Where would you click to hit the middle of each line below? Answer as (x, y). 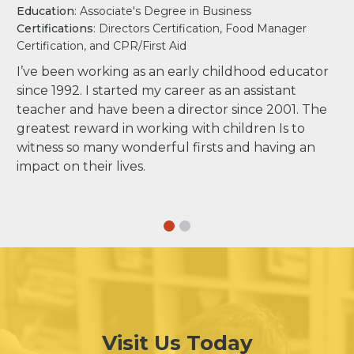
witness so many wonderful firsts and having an (166, 147)
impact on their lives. (81, 166)
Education (46, 11)
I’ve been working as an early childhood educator (173, 71)
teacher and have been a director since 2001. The (172, 109)
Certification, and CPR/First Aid (102, 45)
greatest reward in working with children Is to (161, 128)
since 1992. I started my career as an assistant (157, 90)
